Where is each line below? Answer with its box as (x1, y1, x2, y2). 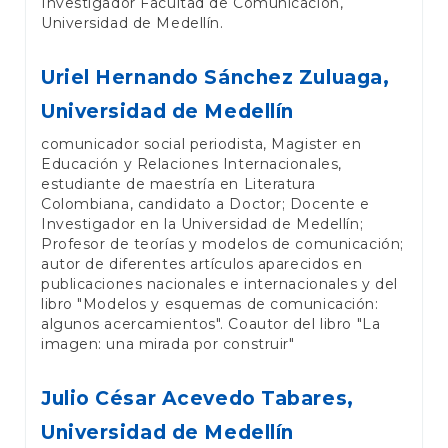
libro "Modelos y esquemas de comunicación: (41, 295, 379, 314)
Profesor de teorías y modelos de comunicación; (41, 235, 404, 254)
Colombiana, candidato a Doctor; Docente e (41, 195, 370, 214)
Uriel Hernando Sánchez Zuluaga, (41, 66, 390, 90)
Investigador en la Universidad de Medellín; (41, 215, 364, 234)
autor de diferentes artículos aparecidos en (41, 255, 363, 274)
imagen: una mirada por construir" (41, 335, 295, 354)
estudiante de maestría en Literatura (41, 175, 316, 194)
